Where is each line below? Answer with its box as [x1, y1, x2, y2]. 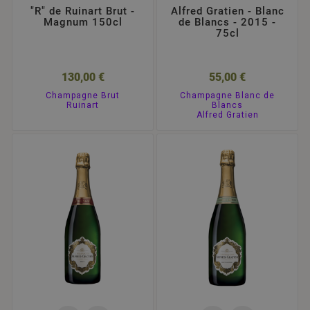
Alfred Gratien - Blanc [170, 4, 284, 17]
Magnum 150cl [43, 15, 122, 28]
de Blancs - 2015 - [179, 15, 276, 28]
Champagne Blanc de [180, 90, 275, 100]
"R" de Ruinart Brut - [30, 4, 135, 17]
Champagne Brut [46, 90, 120, 100]
